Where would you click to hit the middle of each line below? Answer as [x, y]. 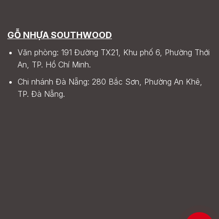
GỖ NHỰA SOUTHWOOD [60, 35]
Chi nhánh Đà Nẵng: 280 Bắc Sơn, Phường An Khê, [110, 81]
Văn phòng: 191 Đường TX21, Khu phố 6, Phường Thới [113, 53]
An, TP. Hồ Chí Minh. [54, 65]
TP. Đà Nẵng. [41, 94]
